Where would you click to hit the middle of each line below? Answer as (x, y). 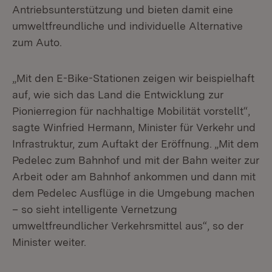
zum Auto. (37, 42)
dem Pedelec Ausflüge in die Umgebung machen (133, 193)
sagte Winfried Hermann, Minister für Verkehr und (134, 127)
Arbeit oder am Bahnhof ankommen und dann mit (134, 176)
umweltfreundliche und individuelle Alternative (127, 26)
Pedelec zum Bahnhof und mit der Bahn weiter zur (136, 160)
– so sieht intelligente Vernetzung (95, 209)
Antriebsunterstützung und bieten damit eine (123, 9)
